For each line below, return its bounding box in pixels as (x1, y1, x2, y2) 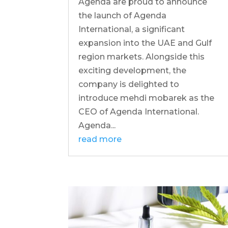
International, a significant (78, 24, 185, 35)
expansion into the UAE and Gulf (78, 38, 212, 48)
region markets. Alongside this (78, 52, 205, 62)
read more (78, 134, 122, 145)
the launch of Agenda (78, 11, 167, 21)
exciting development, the (78, 66, 187, 76)
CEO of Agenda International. (78, 107, 199, 117)
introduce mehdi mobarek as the (78, 93, 215, 103)
